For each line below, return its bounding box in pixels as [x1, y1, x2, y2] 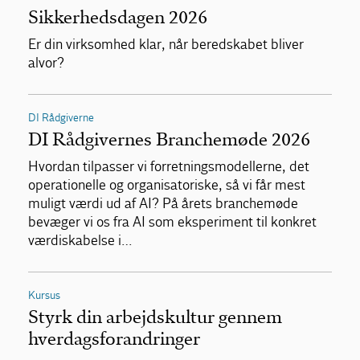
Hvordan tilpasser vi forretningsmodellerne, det [28, 157, 309, 175]
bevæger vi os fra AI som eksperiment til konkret [28, 213, 317, 231]
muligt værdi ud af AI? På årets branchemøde [28, 194, 298, 212]
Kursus [28, 288, 60, 302]
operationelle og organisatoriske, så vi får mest [28, 176, 305, 194]
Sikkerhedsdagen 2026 [28, 6, 207, 28]
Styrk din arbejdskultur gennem [28, 305, 282, 328]
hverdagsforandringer [28, 327, 200, 350]
